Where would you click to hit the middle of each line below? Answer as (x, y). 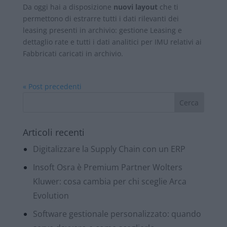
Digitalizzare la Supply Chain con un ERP (109, 149)
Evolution (51, 195)
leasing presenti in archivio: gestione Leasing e (102, 30)
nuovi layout (134, 7)
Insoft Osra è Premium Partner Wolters (107, 167)
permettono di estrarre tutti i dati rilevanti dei (101, 18)
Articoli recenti (53, 132)
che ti (168, 7)
